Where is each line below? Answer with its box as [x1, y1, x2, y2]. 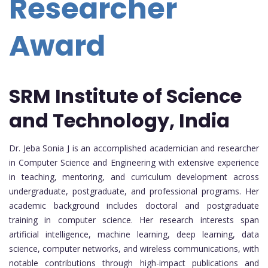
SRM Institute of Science [9, 83, 242, 110]
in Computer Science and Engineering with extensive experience [9, 157, 259, 169]
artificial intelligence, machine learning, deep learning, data [9, 229, 259, 240]
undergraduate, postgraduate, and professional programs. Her [9, 185, 259, 197]
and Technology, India [9, 107, 230, 135]
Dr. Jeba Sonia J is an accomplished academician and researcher [9, 142, 259, 154]
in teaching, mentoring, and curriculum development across [9, 171, 259, 183]
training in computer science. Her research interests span [9, 214, 259, 226]
